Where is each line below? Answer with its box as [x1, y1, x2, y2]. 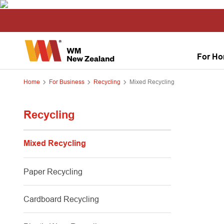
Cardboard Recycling [23, 194, 99, 203]
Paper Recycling [23, 167, 82, 176]
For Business [49, 78, 84, 85]
